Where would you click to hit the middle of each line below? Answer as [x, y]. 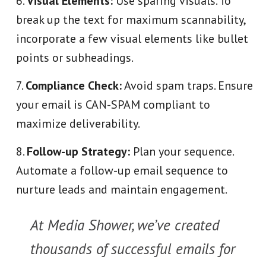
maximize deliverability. [78, 123]
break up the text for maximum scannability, [131, 20]
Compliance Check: [74, 85]
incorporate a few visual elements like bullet [132, 39]
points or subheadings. [75, 58]
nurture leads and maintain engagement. [122, 189]
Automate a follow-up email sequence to [122, 170]
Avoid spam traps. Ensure [188, 85]
